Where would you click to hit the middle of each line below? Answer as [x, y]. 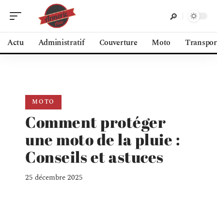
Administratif [61, 43]
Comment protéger [95, 122]
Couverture [118, 43]
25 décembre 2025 [54, 178]
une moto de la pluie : [102, 139]
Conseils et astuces [94, 157]
